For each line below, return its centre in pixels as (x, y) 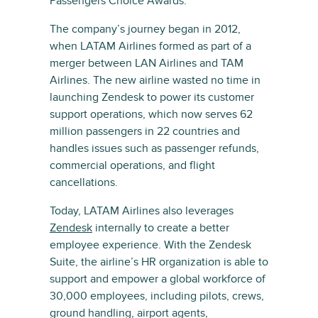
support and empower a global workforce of (158, 279)
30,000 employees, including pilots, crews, (157, 296)
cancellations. (84, 182)
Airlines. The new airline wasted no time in (155, 80)
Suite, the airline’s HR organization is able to (159, 262)
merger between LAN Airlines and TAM (147, 63)
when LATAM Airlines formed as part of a (150, 46)
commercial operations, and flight (132, 165)
